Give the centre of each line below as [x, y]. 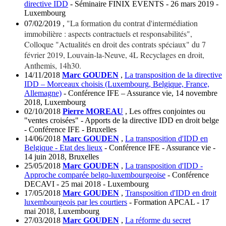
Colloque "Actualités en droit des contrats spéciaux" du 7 [115, 44]
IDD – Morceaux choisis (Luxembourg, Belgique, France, [117, 84]
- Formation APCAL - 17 [168, 202]
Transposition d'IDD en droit [171, 193]
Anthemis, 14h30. [53, 66]
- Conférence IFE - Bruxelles [70, 130]
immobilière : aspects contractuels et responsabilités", [108, 34]
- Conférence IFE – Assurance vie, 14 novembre [139, 93]
